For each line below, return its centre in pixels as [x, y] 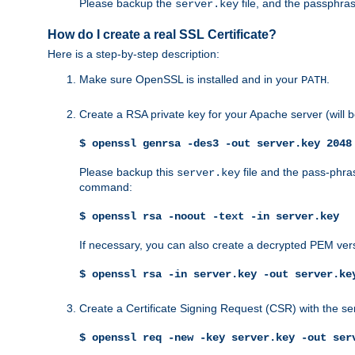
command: [106, 187]
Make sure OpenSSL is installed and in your [190, 80]
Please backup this [128, 172]
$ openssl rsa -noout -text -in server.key [209, 217]
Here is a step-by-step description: [134, 54]
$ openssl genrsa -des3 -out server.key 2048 [216, 144]
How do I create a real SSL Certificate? [162, 35]
